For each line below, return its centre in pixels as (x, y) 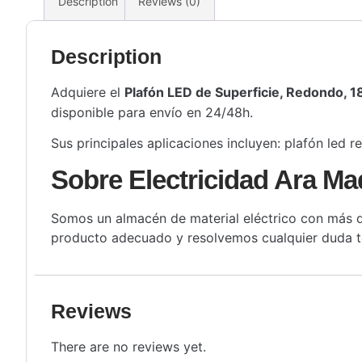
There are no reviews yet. (128, 346)
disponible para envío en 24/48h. (152, 112)
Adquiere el (88, 92)
